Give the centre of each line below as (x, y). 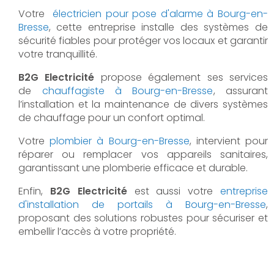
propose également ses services (181, 77)
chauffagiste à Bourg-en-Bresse (128, 91)
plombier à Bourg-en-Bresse (120, 141)
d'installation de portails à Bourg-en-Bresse (142, 204)
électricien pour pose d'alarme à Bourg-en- (160, 13)
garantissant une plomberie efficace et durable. (133, 168)
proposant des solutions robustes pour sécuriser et (143, 218)
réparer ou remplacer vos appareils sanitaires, (143, 154)
